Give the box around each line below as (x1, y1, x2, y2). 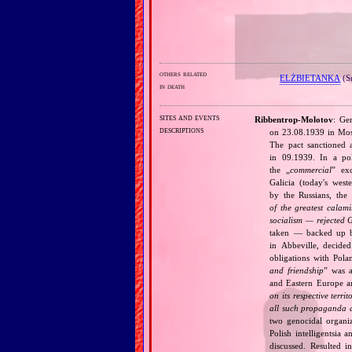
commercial (290, 165, 332, 175)
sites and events (159, 112, 219, 122)
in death (159, 82, 185, 91)
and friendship (269, 266, 324, 276)
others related (159, 69, 207, 79)
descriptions (159, 124, 203, 134)
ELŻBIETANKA (280, 72, 341, 82)
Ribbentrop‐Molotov (254, 115, 333, 125)
